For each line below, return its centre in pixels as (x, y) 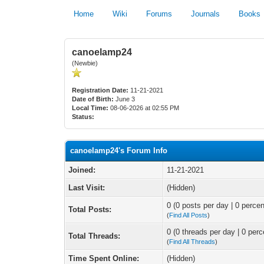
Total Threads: (95, 236)
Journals (206, 14)
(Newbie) (85, 63)
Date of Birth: (93, 99)
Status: (83, 117)
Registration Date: (100, 90)
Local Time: (90, 108)
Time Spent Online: (104, 258)
